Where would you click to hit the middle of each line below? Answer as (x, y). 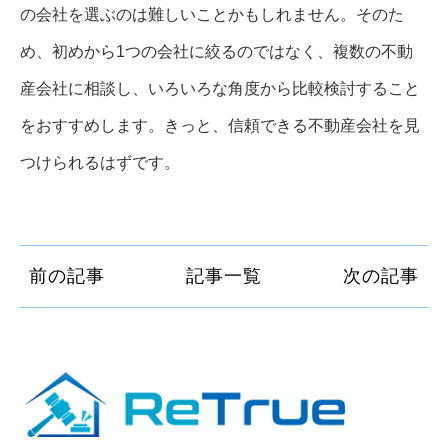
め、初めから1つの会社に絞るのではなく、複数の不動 (216, 51)
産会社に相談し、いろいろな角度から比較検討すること (220, 88)
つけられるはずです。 (100, 162)
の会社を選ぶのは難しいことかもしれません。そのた (212, 14)
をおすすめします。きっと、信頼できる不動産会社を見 (220, 125)
